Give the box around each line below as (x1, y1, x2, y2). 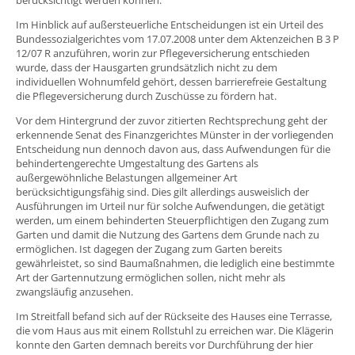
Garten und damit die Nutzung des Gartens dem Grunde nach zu (16, 227, 319, 242)
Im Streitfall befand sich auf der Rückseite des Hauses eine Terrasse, (16, 308, 332, 323)
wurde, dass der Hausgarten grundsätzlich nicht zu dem (16, 59, 277, 74)
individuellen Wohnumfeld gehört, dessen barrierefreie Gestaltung (16, 74, 326, 89)
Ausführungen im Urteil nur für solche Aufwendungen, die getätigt (16, 198, 325, 213)
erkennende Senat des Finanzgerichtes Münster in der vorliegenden (16, 127, 334, 142)
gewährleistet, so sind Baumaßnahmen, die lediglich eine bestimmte (16, 255, 334, 270)
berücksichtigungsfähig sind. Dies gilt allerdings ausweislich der (16, 184, 309, 199)
